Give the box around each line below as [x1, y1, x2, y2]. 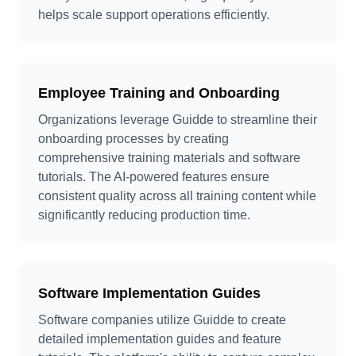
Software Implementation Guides [38, 285, 261, 301]
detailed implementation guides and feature [38, 332, 281, 346]
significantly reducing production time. [38, 208, 250, 222]
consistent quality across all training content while [38, 189, 316, 203]
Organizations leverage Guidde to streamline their [38, 113, 317, 126]
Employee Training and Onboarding [38, 85, 280, 101]
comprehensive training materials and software [38, 151, 300, 164]
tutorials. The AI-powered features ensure [38, 170, 269, 184]
